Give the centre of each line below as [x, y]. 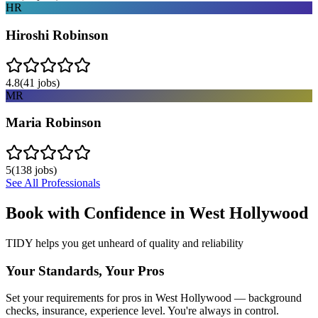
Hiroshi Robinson [57, 35]
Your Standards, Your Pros [85, 270]
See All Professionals [53, 183]
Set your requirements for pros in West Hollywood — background [154, 298]
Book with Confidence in [97, 213]
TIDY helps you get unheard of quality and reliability [125, 243]
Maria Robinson [54, 123]
